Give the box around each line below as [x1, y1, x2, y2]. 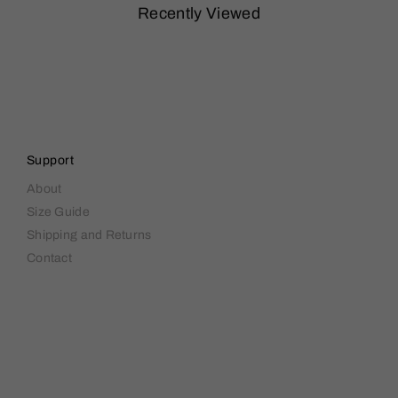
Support [26, 154, 75, 167]
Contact [26, 251, 72, 265]
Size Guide [26, 205, 90, 219]
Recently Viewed [137, 4, 261, 22]
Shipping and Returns [26, 228, 152, 242]
